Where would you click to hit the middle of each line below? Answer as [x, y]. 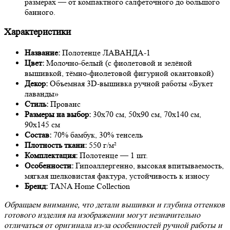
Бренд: [36, 186]
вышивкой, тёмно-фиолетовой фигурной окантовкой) [119, 73]
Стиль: [36, 104]
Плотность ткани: [56, 145]
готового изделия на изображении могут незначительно [102, 215]
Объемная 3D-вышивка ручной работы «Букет [130, 84]
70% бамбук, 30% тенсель [97, 135]
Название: [42, 53]
